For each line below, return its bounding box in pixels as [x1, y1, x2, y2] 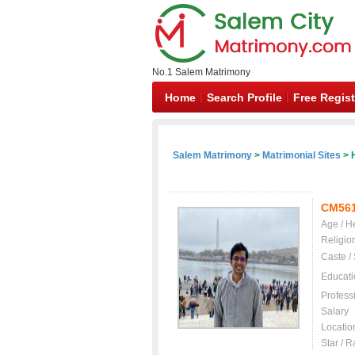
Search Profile [207, 91, 282, 104]
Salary [321, 306, 349, 317]
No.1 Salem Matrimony [152, 67, 250, 78]
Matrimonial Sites [262, 150, 341, 161]
